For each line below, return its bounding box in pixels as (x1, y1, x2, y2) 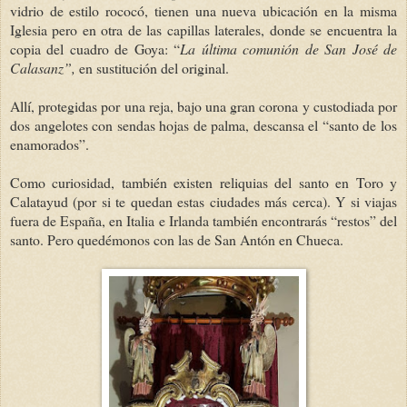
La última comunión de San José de (180, 38, 398, 58)
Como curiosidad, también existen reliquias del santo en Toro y (10, 172, 397, 192)
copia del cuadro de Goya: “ (10, 38, 181, 58)
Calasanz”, (10, 57, 79, 77)
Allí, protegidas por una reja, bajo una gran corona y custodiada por (10, 95, 397, 115)
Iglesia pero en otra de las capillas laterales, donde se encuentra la (10, 19, 397, 39)
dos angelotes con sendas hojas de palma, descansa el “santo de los (10, 114, 397, 134)
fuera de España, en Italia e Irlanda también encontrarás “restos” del (10, 210, 397, 230)
